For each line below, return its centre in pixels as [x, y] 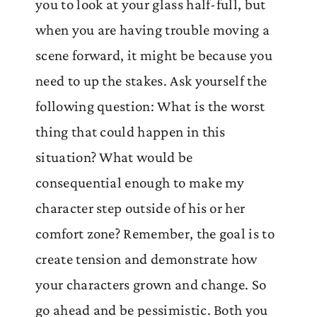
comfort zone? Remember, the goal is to [155, 233]
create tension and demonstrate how [146, 259]
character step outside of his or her [140, 208]
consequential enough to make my [140, 182]
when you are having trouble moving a [153, 29]
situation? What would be [114, 157]
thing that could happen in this [131, 131]
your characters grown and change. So [151, 284]
